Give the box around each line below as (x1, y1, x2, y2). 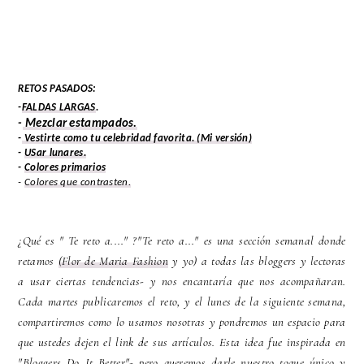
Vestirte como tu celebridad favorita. (21, 133, 195, 145)
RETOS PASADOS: (18, 84, 97, 95)
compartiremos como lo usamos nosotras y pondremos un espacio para (18, 314, 346, 330)
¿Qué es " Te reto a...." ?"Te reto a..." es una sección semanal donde (18, 233, 346, 249)
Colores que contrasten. (24, 177, 131, 188)
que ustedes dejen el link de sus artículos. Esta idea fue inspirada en (18, 335, 346, 350)
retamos (18, 253, 58, 269)
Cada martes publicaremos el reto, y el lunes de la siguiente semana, (18, 294, 346, 310)
